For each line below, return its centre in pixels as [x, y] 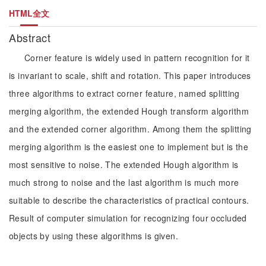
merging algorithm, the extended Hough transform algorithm [129, 111]
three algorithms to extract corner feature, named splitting [124, 93]
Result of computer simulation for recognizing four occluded [128, 218]
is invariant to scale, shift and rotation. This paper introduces [130, 75]
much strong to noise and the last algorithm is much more [124, 182]
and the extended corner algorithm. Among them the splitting [130, 129]
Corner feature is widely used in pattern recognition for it [137, 58]
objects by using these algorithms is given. [94, 236]
